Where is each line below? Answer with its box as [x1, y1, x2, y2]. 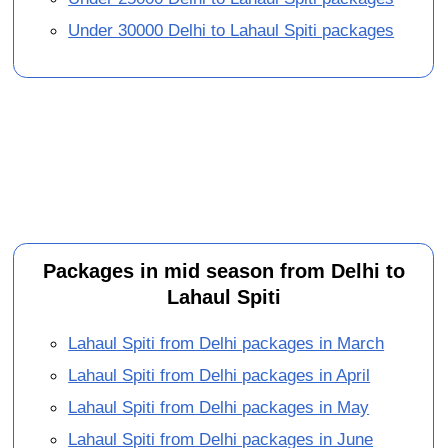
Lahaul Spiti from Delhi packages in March [68, 332, 385, 353]
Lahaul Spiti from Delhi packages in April [68, 364, 371, 385]
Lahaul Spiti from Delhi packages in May [68, 396, 370, 417]
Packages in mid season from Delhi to [42, 259, 405, 282]
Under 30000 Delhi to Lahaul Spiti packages [68, 20, 395, 41]
